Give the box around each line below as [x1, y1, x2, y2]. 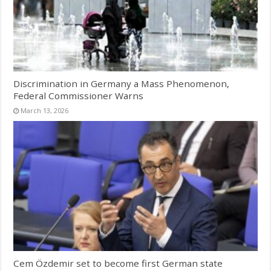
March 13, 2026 [21, 105, 69, 115]
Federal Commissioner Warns [13, 89, 144, 102]
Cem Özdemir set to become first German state [13, 256, 223, 269]
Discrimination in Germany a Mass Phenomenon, [13, 77, 230, 90]
